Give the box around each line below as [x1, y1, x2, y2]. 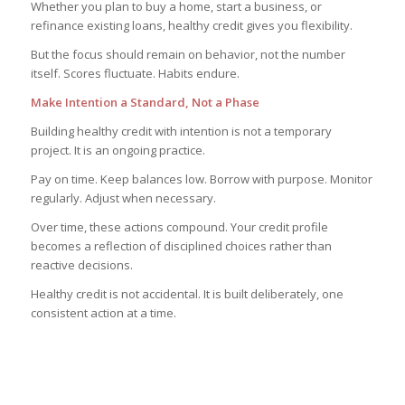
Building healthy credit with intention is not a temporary [30, 122, 332, 139]
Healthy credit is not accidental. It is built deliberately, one [30, 285, 344, 302]
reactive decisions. [30, 256, 133, 273]
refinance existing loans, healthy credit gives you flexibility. [30, 16, 353, 33]
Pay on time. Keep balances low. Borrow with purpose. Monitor [30, 170, 372, 187]
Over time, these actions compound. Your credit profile [30, 218, 328, 235]
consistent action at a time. [30, 304, 176, 321]
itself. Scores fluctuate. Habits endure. [30, 64, 240, 81]
